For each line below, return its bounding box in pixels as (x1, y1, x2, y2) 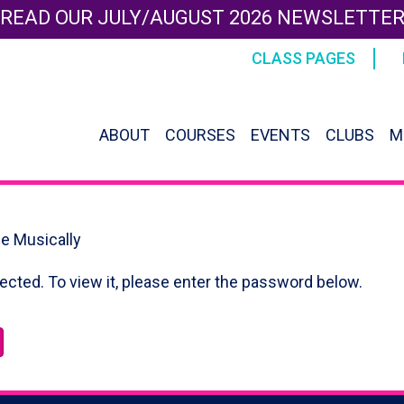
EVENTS (251, 124, 311, 144)
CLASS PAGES (252, 49, 355, 68)
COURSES (165, 124, 236, 144)
